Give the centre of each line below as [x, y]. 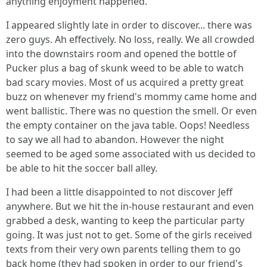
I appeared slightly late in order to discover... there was [129, 25]
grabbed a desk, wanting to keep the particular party [125, 220]
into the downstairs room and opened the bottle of [121, 53]
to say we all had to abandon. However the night [115, 139]
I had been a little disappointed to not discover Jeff [119, 192]
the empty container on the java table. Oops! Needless [128, 125]
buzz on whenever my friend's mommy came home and [131, 96]
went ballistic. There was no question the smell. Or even [131, 111]
